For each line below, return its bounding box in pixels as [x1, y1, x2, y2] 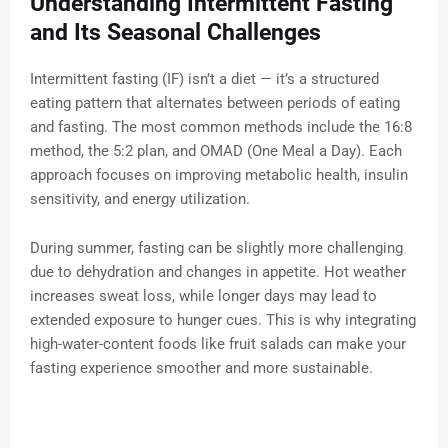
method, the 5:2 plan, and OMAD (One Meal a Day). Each [30, 142, 402, 161]
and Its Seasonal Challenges [30, 19, 321, 47]
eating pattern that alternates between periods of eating [30, 94, 400, 113]
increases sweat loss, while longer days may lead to [30, 287, 377, 306]
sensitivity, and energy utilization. [30, 190, 250, 209]
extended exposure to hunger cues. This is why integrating [30, 311, 416, 330]
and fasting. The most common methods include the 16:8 [30, 118, 412, 137]
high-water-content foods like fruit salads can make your [30, 335, 406, 354]
